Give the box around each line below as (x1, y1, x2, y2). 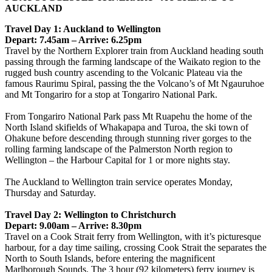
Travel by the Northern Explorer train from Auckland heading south (5, 45, 263, 56)
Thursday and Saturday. (5, 187, 96, 198)
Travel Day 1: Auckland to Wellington (5, 23, 161, 34)
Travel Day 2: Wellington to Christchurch (5, 209, 176, 220)
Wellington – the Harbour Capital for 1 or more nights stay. (5, 154, 230, 165)
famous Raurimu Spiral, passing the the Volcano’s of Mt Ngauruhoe (5, 78, 264, 89)
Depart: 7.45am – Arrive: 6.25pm (5, 34, 141, 45)
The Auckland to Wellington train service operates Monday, (5, 176, 233, 187)
